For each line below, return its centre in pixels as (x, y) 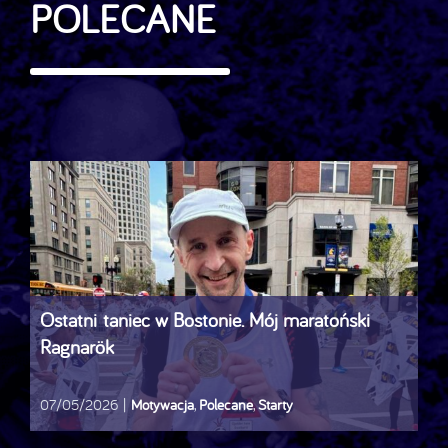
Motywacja (162, 404)
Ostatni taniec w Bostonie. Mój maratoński (205, 319)
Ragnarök (80, 346)
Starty (275, 404)
